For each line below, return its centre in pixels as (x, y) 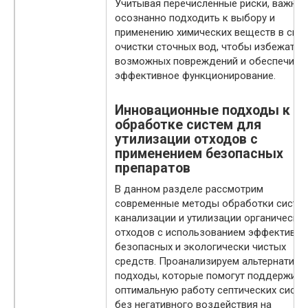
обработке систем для (188, 125)
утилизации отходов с (186, 140)
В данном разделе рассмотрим (189, 189)
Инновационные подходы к (202, 111)
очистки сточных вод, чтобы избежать (208, 47)
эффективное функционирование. (195, 76)
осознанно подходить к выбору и (195, 18)
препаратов (153, 168)
